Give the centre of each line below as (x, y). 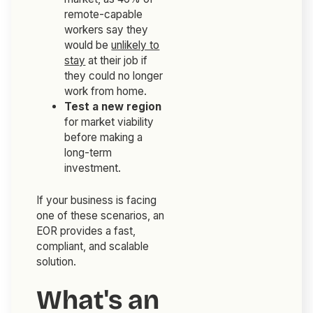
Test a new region (113, 107)
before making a (104, 138)
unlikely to (136, 45)
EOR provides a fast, (86, 231)
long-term (88, 153)
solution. (57, 262)
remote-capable (104, 15)
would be (88, 45)
